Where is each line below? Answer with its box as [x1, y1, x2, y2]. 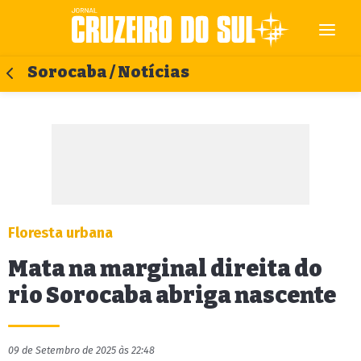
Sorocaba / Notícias [27, 63, 189, 81]
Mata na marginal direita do [8, 255, 322, 282]
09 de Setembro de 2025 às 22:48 [8, 344, 155, 356]
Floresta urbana [8, 224, 113, 242]
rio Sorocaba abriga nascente [8, 282, 336, 309]
